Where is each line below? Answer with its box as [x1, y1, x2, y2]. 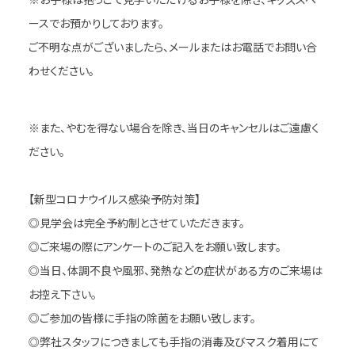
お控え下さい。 [28, 285, 97, 302]
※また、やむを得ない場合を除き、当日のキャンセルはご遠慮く [28, 119, 319, 136]
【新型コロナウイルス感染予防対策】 [28, 190, 200, 207]
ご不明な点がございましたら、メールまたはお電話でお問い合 [28, 39, 317, 55]
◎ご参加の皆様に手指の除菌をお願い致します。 [28, 309, 256, 326]
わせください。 [28, 63, 94, 79]
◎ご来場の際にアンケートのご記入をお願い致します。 [28, 238, 281, 254]
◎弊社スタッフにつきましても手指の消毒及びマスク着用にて [28, 333, 319, 349]
